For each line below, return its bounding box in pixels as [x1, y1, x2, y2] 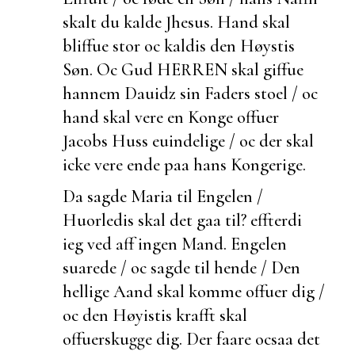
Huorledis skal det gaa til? [63, 208, 250, 231]
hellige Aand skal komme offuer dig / [63, 280, 325, 302]
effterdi [250, 208, 302, 231]
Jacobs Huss [63, 129, 152, 151]
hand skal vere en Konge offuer [63, 105, 279, 128]
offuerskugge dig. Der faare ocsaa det [63, 327, 320, 349]
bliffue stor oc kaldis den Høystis [63, 34, 295, 56]
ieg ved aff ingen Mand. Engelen [63, 232, 287, 254]
